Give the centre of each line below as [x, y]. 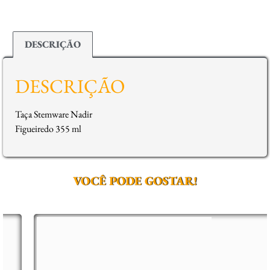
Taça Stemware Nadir [54, 115]
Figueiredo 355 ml [48, 129]
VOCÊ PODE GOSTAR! [135, 181]
